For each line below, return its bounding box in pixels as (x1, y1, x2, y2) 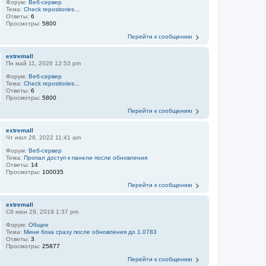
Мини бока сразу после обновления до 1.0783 (24, 229, 157, 235)
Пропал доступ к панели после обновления (24, 154, 148, 161)
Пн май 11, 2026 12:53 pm (6, 60, 81, 66)
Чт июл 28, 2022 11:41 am (6, 134, 81, 141)
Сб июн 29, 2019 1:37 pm (6, 208, 79, 215)
